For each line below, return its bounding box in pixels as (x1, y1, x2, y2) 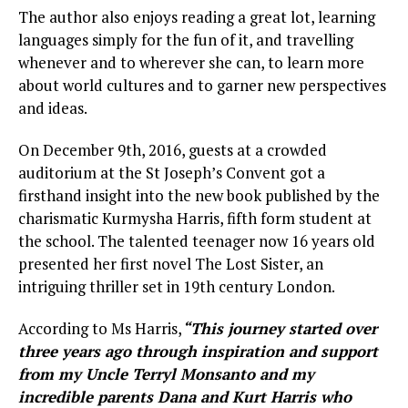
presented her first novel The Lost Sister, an (18, 253, 323, 275)
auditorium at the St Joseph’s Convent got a (18, 162, 325, 184)
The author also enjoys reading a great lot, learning (18, 6, 375, 28)
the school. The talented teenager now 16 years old (18, 230, 375, 252)
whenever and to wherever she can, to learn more (18, 52, 364, 74)
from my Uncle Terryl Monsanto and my (18, 363, 314, 385)
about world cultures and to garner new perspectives (18, 75, 386, 97)
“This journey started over (182, 318, 377, 340)
